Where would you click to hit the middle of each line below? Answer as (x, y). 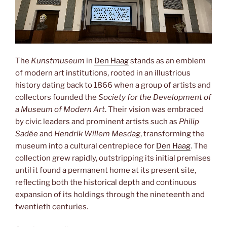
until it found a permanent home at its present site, (106, 170)
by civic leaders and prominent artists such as (97, 121)
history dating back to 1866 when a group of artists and (113, 85)
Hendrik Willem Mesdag (97, 134)
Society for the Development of (155, 97)
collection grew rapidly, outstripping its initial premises (113, 158)
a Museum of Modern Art (60, 109)
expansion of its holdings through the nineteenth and (110, 194)
